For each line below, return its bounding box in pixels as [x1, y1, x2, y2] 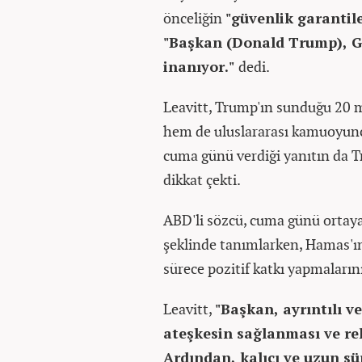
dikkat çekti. [163, 170, 241, 190]
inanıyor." [163, 57, 238, 77]
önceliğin [163, 8, 225, 28]
